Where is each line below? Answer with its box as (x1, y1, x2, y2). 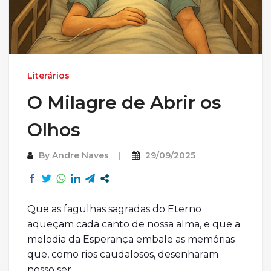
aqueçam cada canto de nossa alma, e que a (27, 218, 240, 230)
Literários (27, 70, 70, 82)
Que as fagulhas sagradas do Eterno (27, 203, 201, 215)
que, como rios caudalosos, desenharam (27, 249, 218, 261)
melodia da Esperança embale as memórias (27, 233, 235, 246)
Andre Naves (52, 150, 109, 162)
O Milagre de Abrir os (27, 91, 221, 114)
